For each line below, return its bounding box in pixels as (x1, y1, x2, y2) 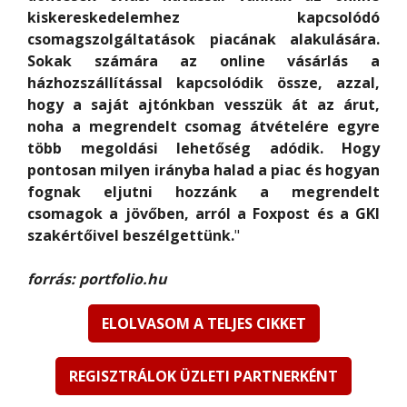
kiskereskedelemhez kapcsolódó (27, 7, 380, 28)
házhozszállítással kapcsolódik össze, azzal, (27, 73, 380, 94)
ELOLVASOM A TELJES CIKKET (101, 313, 306, 334)
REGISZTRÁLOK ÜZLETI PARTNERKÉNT (69, 366, 338, 387)
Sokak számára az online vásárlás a (27, 51, 380, 72)
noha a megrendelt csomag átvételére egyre (27, 116, 380, 137)
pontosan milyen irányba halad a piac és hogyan (27, 160, 380, 181)
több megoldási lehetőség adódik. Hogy (27, 138, 380, 159)
